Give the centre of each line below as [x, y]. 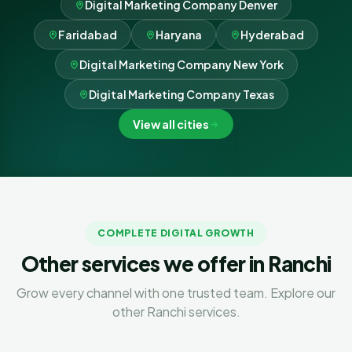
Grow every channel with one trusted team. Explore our [176, 293]
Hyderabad [272, 35]
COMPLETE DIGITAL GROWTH [176, 233]
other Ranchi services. [176, 312]
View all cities [171, 124]
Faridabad [88, 35]
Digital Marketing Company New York [181, 64]
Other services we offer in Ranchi [176, 264]
